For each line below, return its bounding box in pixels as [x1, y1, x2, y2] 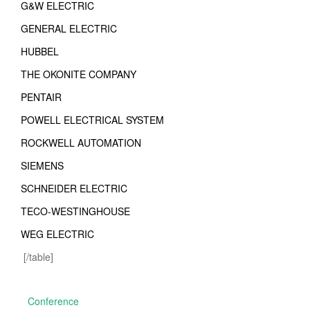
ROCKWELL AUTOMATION [21, 136, 141, 149]
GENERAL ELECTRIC [21, 21, 117, 35]
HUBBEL [21, 44, 59, 58]
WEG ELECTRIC [21, 227, 94, 241]
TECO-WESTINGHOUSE [21, 204, 130, 218]
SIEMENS [21, 158, 64, 172]
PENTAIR [21, 90, 62, 104]
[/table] [21, 250, 53, 264]
